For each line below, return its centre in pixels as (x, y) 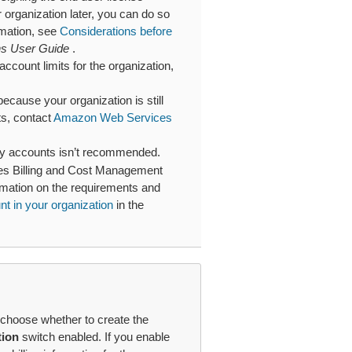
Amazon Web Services (112, 117)
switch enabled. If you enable (94, 337)
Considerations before (115, 31)
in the (128, 205)
